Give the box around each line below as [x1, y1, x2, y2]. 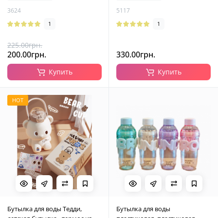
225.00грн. [7, 40, 42, 50]
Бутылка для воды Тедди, [7, 204, 82, 213]
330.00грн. [116, 49, 155, 60]
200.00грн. [7, 49, 46, 60]
